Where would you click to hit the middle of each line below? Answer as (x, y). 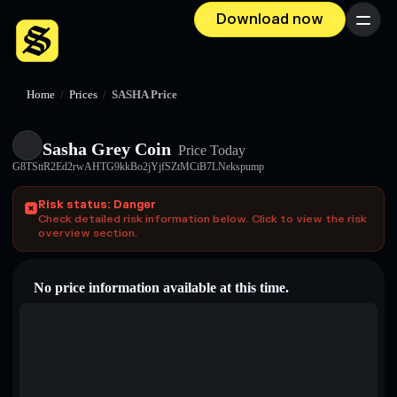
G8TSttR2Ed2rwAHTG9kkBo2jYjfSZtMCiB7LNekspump (138, 167)
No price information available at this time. (161, 288)
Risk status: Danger (97, 205)
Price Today (210, 150)
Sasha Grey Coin (107, 149)
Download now (270, 19)
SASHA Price (144, 95)
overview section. (88, 233)
